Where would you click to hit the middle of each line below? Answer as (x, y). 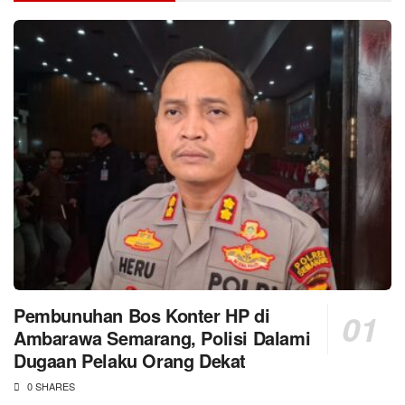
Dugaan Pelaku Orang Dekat (130, 360)
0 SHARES (50, 386)
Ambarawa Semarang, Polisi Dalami (162, 337)
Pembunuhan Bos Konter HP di (142, 315)
